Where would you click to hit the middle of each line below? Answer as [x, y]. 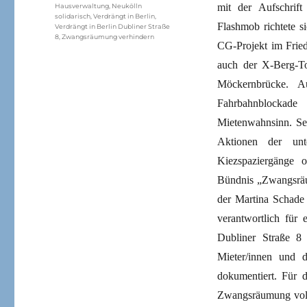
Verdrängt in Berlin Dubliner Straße [113, 26]
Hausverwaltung [82, 5]
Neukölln [127, 5]
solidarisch [73, 16]
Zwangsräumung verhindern [108, 36]
